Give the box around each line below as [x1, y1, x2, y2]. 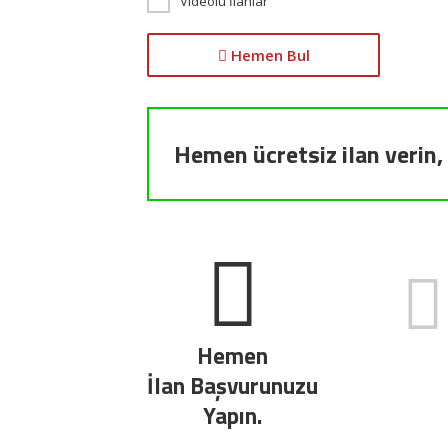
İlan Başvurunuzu [147, 368, 318, 404]
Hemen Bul [226, 45, 310, 66]
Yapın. [203, 398, 262, 434]
